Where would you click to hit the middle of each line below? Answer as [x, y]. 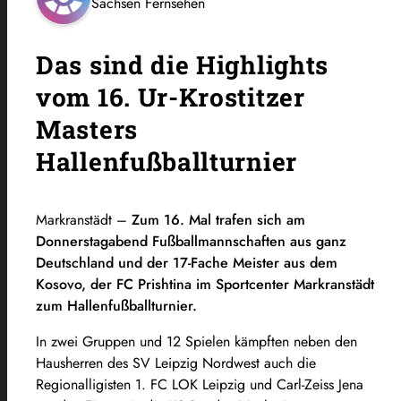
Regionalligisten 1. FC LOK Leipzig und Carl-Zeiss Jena [200, 384]
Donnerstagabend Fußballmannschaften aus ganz [191, 241]
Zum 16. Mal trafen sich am [218, 219]
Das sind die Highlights [183, 64]
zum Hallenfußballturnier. [119, 305]
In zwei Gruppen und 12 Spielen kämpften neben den [196, 341]
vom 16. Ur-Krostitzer [171, 97]
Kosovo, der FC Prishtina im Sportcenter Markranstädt [205, 284]
